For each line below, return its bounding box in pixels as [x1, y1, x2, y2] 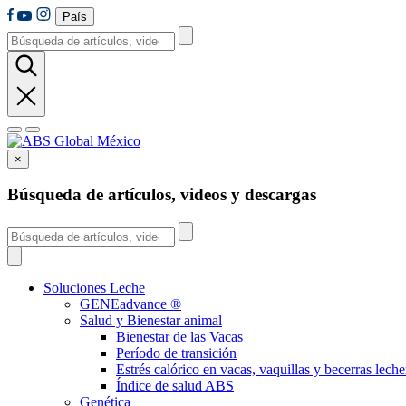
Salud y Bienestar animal [80, 312, 222, 328]
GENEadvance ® [80, 295, 181, 312]
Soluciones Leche [43, 279, 145, 295]
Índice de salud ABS [116, 377, 234, 393]
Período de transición [116, 344, 237, 361]
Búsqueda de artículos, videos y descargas [7, 185, 316, 205]
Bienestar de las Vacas [116, 328, 243, 344]
